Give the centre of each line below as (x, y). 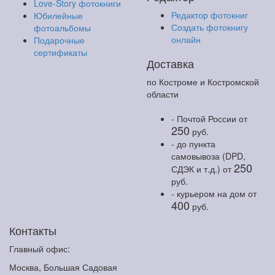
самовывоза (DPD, (208, 156)
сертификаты (60, 52)
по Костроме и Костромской (203, 82)
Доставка (170, 64)
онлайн (186, 40)
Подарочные (59, 40)
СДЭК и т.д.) (197, 169)
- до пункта (193, 144)
